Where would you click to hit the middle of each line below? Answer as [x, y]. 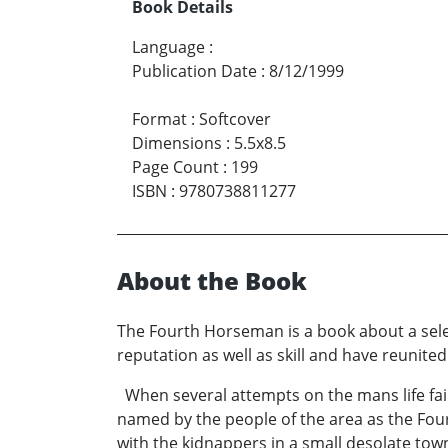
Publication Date [194, 71]
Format [159, 119]
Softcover [235, 119]
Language [168, 47]
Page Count [175, 167]
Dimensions [177, 143]
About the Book [212, 281]
